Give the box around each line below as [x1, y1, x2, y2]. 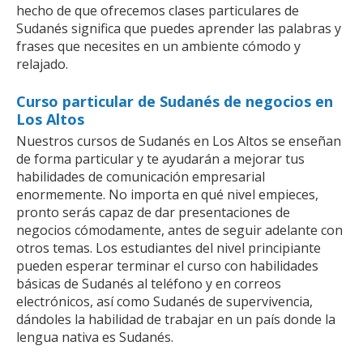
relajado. [16, 54, 68, 73]
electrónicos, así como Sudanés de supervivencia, [16, 292, 313, 310]
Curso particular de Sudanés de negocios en [16, 91, 333, 111]
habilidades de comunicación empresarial [16, 167, 265, 186]
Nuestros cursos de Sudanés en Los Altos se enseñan [16, 131, 341, 150]
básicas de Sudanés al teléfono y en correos [16, 274, 281, 293]
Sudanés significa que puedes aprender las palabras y [16, 19, 341, 37]
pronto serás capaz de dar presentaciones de [16, 203, 290, 221]
